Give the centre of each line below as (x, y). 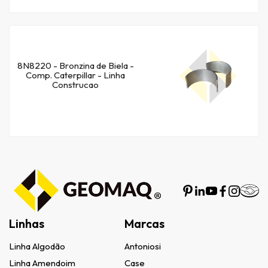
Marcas (144, 224)
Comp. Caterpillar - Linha (75, 75)
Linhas (27, 224)
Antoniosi (143, 246)
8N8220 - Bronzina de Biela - (75, 66)
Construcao (75, 85)
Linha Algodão (37, 246)
